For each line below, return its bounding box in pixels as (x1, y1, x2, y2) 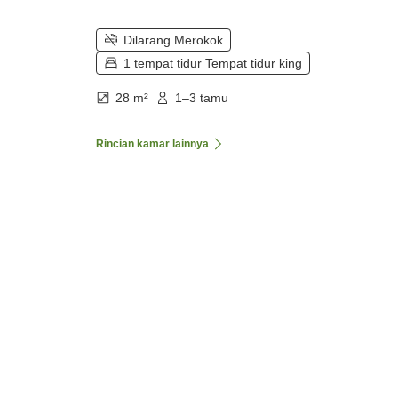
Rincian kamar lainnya (96, 138, 209, 151)
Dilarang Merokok (123, 33, 223, 48)
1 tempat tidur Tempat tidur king (123, 56, 302, 71)
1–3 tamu (175, 91, 228, 106)
